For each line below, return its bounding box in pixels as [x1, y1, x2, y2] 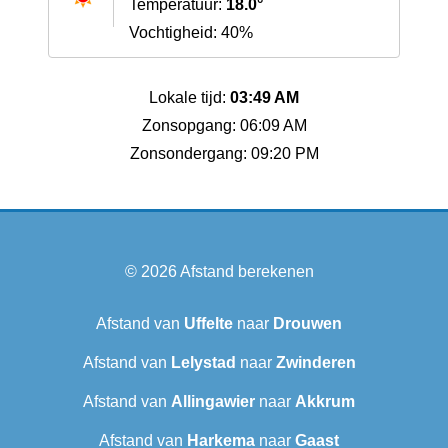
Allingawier [171, 393, 255, 411]
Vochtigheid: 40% [129, 24, 253, 42]
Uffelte [184, 315, 233, 333]
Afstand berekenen [179, 263, 314, 281]
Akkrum [295, 393, 355, 411]
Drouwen [273, 315, 342, 333]
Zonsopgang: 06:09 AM [141, 117, 307, 135]
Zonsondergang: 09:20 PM [129, 145, 319, 163]
